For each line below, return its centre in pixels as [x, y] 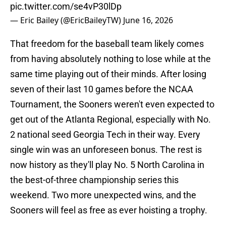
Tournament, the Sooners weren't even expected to [112, 104]
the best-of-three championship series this [94, 180]
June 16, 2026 [148, 20]
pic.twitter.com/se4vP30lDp [66, 7]
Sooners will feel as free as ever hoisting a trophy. [109, 210]
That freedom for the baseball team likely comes [107, 44]
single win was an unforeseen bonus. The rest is [106, 150]
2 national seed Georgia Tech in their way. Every [105, 135]
